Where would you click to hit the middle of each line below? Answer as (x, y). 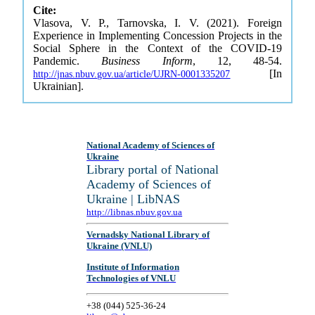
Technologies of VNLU (131, 278)
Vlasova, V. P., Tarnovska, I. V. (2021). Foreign (157, 23)
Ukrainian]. (59, 86)
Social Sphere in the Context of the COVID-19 (157, 48)
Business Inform (147, 61)
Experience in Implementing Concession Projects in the (157, 36)
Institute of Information (133, 266)
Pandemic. (67, 61)
